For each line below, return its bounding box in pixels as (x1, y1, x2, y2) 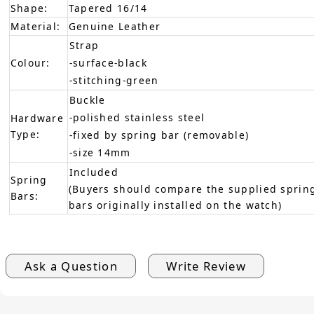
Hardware (10, 111, 64, 125)
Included (69, 165, 119, 179)
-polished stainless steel (69, 110, 205, 124)
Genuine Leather (68, 19, 161, 33)
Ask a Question (20, 257, 122, 274)
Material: (10, 19, 61, 33)
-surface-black (69, 55, 147, 69)
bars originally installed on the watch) (68, 198, 282, 212)
